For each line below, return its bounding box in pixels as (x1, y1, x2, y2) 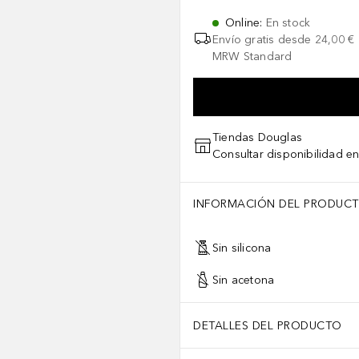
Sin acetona (212, 272, 275, 287)
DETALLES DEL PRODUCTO (193, 318, 342, 333)
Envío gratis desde (212, 33, 312, 46)
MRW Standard (212, 50, 292, 63)
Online (225, 16, 260, 30)
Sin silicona (212, 240, 272, 255)
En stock (265, 16, 311, 30)
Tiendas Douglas (212, 131, 302, 144)
